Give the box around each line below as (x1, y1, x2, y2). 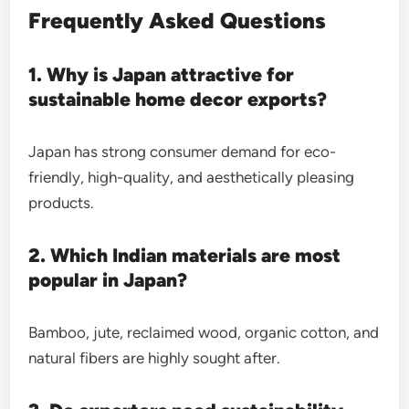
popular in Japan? (28, 268, 188, 291)
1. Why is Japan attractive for (28, 63, 295, 86)
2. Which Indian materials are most (28, 244, 341, 267)
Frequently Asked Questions (28, 7, 327, 34)
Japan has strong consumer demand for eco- (28, 142, 337, 161)
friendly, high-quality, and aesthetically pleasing (28, 168, 355, 186)
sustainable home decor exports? (28, 88, 328, 110)
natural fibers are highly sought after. (28, 349, 281, 367)
